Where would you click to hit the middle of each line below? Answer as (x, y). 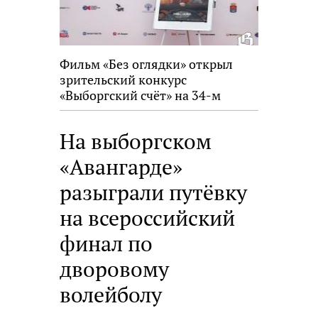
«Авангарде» (121, 167)
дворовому (114, 269)
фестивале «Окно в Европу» (141, 111)
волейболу (111, 295)
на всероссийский (147, 218)
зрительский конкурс (123, 80)
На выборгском (136, 142)
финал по (106, 244)
